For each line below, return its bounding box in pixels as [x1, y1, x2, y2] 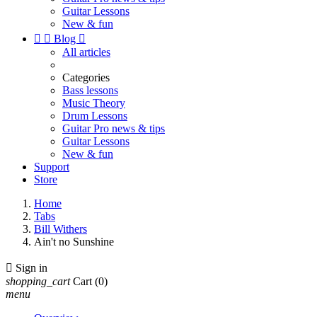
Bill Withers [34, 223, 87, 235]
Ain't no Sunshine [34, 236, 114, 248]
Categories [62, 71, 110, 83]
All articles [62, 46, 110, 58]
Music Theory [62, 97, 125, 109]
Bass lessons [62, 84, 118, 96]
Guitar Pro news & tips [62, 122, 165, 134]
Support [34, 161, 69, 173]
